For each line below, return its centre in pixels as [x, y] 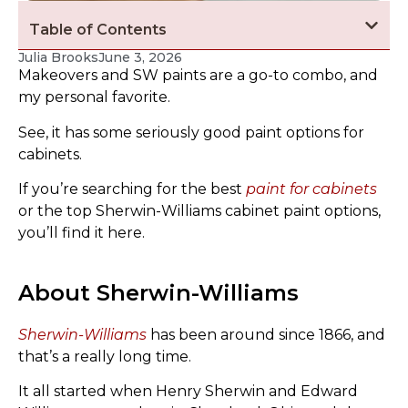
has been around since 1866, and [266, 335]
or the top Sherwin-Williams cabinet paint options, [199, 211]
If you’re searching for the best [132, 189]
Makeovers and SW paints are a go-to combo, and [198, 76]
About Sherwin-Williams [158, 293]
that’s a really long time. [105, 357]
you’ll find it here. [82, 233]
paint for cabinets [311, 189]
